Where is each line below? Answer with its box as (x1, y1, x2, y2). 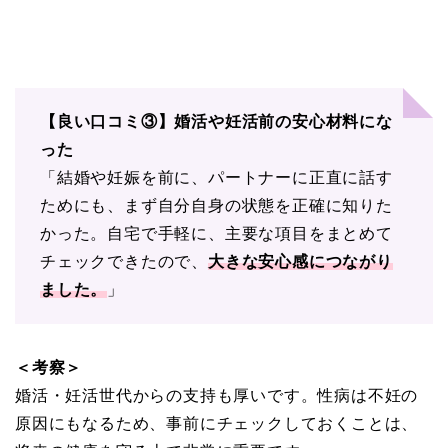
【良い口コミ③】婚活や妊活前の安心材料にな (40, 112, 393, 130)
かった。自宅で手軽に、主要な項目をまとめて (40, 224, 393, 242)
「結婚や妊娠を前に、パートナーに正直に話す (40, 168, 393, 186)
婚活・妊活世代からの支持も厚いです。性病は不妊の (15, 386, 419, 404)
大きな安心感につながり (208, 252, 393, 270)
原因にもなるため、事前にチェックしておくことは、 (15, 414, 419, 432)
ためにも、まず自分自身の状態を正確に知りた (40, 196, 393, 214)
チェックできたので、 (40, 252, 209, 270)
